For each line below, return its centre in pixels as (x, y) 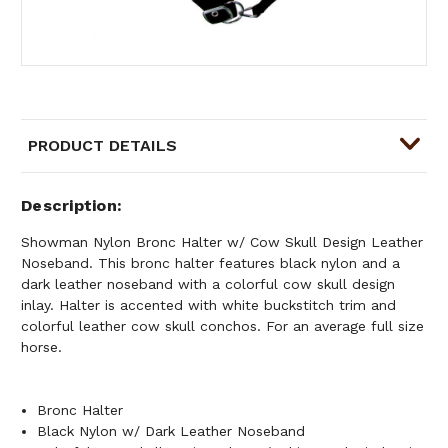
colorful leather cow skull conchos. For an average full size (222, 325)
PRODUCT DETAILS (102, 145)
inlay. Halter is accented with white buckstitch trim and (208, 304)
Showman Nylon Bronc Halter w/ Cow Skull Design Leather (222, 241)
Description (69, 205)
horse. (41, 346)
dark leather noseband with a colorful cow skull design (208, 283)
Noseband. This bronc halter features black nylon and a (210, 262)
